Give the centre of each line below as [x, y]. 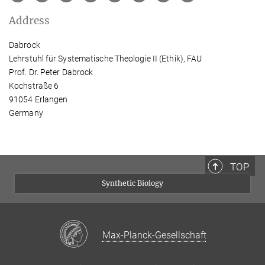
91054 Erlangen [38, 100]
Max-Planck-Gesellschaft [154, 235]
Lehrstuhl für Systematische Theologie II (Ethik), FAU [106, 59]
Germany [26, 113]
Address [29, 21]
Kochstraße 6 [34, 86]
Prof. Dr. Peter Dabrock [51, 72]
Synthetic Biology [132, 183]
